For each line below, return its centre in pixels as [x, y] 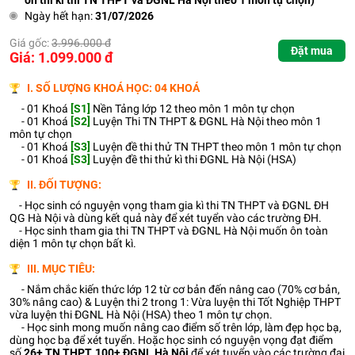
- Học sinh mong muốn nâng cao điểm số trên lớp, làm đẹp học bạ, [176, 328]
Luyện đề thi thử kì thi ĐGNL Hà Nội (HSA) [195, 160]
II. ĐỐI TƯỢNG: [64, 185]
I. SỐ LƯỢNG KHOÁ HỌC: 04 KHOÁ [113, 88]
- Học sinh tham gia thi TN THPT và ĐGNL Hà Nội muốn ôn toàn [169, 231]
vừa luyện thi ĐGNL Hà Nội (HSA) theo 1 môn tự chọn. [141, 315]
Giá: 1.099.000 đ [61, 58]
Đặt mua [312, 51]
